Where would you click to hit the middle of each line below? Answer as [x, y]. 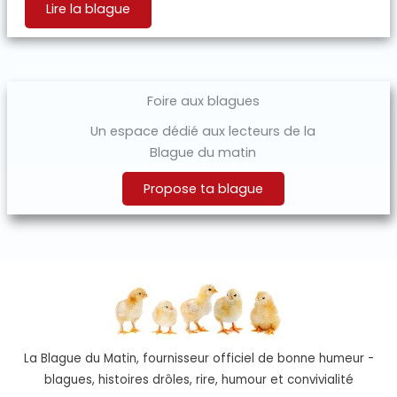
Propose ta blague [203, 189]
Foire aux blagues [203, 101]
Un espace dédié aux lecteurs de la [203, 132]
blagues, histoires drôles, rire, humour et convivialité [198, 380]
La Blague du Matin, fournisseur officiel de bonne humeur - [198, 359]
